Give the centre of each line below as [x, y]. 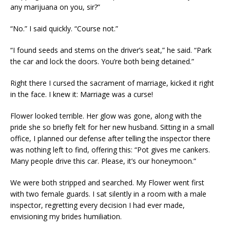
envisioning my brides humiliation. [66, 216]
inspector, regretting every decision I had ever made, [98, 205]
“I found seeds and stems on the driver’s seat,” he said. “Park [111, 50]
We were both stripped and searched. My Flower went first [107, 182]
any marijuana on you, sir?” [55, 7]
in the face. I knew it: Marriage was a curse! [82, 94]
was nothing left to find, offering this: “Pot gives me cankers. [110, 149]
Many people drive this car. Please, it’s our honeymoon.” [103, 161]
